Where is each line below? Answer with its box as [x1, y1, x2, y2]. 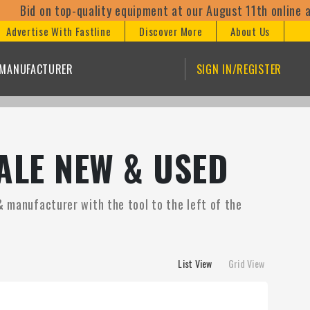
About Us [230, 24, 270, 39]
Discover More [139, 24, 203, 39]
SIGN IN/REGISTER [196, 60, 282, 77]
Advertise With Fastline [6, 24, 111, 39]
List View [178, 256, 212, 271]
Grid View [228, 256, 264, 271]
